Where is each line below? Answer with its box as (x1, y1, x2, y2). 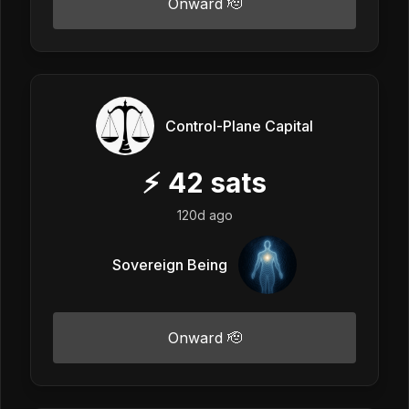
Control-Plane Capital (165, 116, 313, 135)
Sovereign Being (112, 255, 227, 274)
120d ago (176, 206, 233, 223)
